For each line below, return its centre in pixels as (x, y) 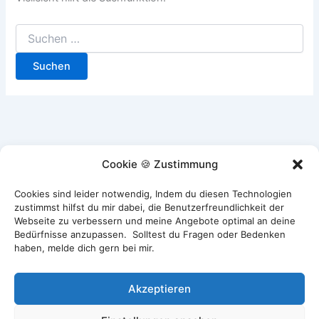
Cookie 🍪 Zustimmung (159, 164)
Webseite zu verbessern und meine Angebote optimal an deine (155, 221)
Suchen (33, 31)
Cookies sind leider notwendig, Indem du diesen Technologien (153, 194)
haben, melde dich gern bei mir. (84, 248)
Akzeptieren (159, 288)
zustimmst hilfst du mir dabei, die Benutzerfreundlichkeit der (149, 207)
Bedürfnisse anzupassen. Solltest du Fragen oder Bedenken (150, 234)
